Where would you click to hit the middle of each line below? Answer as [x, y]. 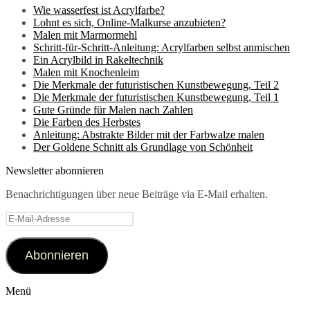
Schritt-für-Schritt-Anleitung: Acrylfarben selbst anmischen [162, 47]
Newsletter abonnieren [55, 171]
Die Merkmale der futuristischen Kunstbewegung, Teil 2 [156, 85]
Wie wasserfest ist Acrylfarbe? [99, 10]
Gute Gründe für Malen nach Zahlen [113, 110]
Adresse [22, 242]
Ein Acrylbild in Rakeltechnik [98, 60]
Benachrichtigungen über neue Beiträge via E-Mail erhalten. [137, 194]
